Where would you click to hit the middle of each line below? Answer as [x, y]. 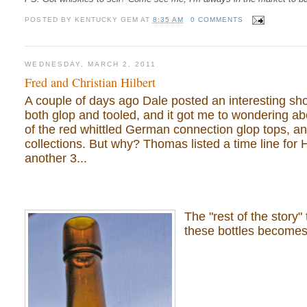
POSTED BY [50, 19]
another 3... [56, 158]
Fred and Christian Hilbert [90, 82]
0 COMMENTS [217, 19]
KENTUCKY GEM [106, 19]
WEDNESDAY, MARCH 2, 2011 [91, 64]
